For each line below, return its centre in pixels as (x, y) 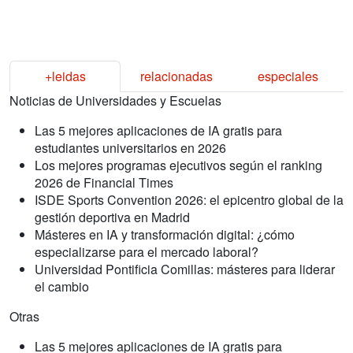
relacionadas (176, 76)
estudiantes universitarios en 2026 (130, 147)
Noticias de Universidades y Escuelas (115, 100)
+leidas (65, 76)
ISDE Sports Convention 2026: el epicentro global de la (189, 199)
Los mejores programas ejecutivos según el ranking (178, 165)
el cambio (62, 286)
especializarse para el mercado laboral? (147, 251)
